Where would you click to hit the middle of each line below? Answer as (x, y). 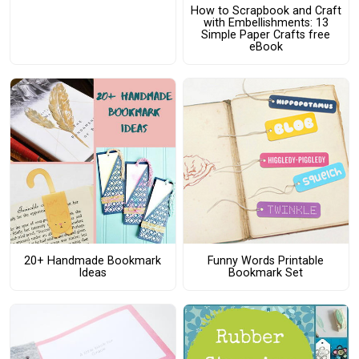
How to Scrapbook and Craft (266, 10)
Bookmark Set (266, 273)
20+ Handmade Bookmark (93, 261)
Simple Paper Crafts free (266, 34)
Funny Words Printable (266, 261)
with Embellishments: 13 (266, 22)
